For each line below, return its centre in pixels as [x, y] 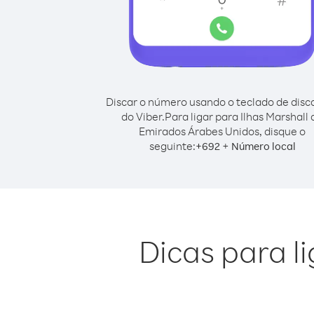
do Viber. [143, 116]
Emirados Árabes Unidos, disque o [222, 131]
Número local [263, 146]
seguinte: [172, 146]
